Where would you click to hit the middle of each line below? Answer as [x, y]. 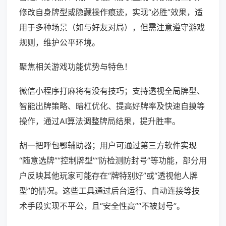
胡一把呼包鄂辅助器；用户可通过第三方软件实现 [108, 146]
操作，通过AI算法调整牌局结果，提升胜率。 [100, 121]
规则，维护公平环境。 [60, 43]
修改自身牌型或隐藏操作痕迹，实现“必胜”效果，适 [111, 12]
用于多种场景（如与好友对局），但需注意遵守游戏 [112, 27]
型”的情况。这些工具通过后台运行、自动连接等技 [109, 191]
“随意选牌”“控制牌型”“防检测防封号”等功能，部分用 [113, 161]
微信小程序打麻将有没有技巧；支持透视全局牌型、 [112, 91]
